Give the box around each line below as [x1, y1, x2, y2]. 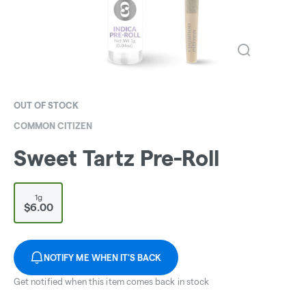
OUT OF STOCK [14, 100, 79, 110]
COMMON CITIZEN [14, 121, 92, 130]
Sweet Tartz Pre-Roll [14, 146, 219, 171]
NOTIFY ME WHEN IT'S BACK [44, 253, 162, 263]
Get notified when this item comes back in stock [14, 277, 210, 287]
